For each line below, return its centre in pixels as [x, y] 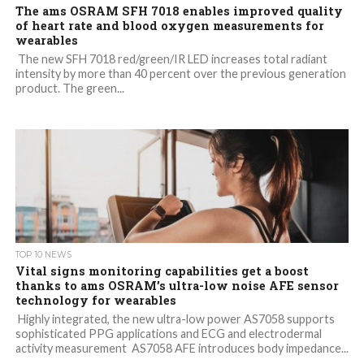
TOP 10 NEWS [43, 255]
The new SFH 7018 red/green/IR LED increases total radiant [171, 59]
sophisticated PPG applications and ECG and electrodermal [168, 334]
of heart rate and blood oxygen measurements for [169, 26]
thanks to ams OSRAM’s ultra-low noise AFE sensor [177, 286]
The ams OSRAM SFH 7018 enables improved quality [179, 11]
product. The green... [69, 89]
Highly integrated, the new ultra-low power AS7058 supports [175, 319]
